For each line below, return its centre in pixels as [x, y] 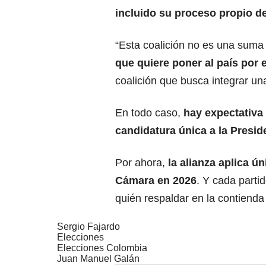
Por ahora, [140, 163]
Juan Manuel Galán [98, 259]
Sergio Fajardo [88, 227]
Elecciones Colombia [102, 248]
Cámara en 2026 [156, 181]
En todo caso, [149, 113]
